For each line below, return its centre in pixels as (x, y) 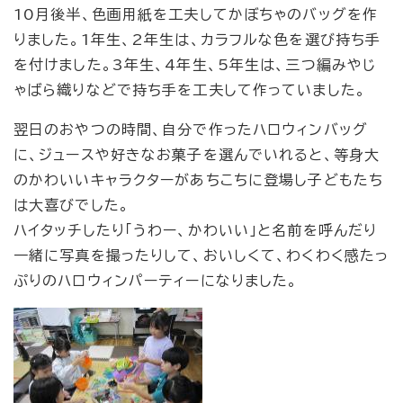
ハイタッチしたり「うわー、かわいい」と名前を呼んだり (196, 230)
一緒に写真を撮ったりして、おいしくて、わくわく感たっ (201, 255)
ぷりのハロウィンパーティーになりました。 (156, 280)
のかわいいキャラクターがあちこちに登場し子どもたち (198, 179)
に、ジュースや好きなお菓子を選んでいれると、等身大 (197, 154)
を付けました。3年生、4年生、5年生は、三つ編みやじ (196, 64)
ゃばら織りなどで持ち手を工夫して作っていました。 (190, 90)
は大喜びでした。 (72, 205)
